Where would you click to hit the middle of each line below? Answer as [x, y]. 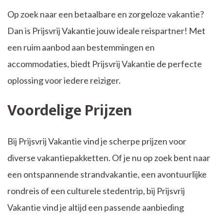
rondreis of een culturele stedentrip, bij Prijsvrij [96, 191]
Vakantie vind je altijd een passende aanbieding [96, 208]
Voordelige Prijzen [70, 111]
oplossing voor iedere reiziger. [64, 81]
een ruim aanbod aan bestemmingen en [81, 47]
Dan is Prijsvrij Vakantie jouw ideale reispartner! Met [106, 31]
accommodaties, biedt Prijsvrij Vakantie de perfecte [105, 64]
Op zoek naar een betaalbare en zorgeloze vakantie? [106, 14]
